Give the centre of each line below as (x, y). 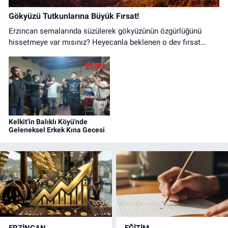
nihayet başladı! (35, 53)
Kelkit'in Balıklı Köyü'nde (48, 122)
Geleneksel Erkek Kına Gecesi (57, 130)
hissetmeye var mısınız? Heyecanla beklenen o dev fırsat (105, 42)
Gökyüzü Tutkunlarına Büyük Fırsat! (74, 16)
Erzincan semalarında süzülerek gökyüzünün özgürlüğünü (105, 31)
